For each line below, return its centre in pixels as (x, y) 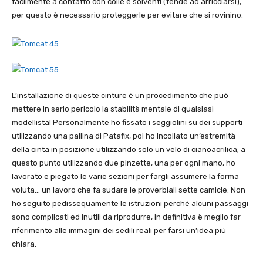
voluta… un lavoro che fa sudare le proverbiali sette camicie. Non (129, 190)
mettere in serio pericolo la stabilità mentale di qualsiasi (113, 109)
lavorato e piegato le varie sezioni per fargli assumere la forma (125, 177)
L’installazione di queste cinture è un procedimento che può (120, 96)
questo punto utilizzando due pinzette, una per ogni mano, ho (124, 163)
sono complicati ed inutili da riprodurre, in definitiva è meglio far (126, 217)
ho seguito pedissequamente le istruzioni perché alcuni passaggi (130, 204)
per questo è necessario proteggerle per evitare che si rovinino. (127, 15)
